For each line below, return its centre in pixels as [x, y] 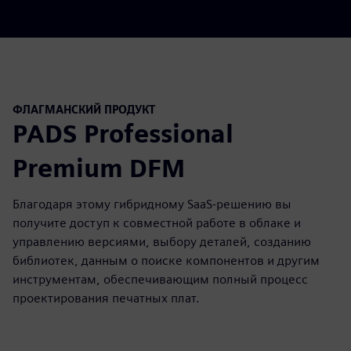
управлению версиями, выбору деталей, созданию [162, 242]
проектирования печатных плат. [106, 299]
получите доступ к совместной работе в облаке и [157, 223]
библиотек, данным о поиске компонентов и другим [166, 261]
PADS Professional [123, 134]
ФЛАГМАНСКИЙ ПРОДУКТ [84, 109]
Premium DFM [99, 168]
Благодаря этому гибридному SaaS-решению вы [152, 204]
